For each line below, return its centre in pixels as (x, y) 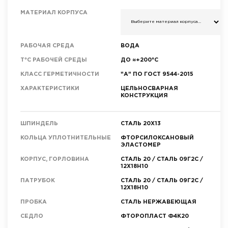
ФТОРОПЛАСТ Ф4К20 (155, 216)
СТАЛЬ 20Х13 (141, 123)
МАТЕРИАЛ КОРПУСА (54, 12)
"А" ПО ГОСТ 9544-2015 (157, 74)
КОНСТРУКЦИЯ (144, 95)
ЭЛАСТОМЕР (141, 145)
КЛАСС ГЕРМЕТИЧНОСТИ (60, 74)
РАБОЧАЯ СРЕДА (47, 46)
